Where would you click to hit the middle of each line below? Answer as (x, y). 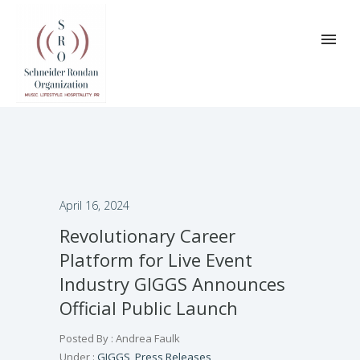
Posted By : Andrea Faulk (120, 338)
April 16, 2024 (94, 205)
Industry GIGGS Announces (172, 283)
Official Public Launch (149, 307)
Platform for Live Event (156, 259)
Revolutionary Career (147, 235)
